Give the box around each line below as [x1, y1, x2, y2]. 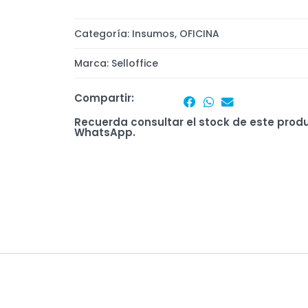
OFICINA [179, 26, 219, 41]
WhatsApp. [74, 125, 135, 140]
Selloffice [111, 56, 158, 70]
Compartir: [74, 91, 134, 106]
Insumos [131, 26, 175, 41]
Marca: [74, 56, 111, 70]
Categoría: [74, 26, 132, 41]
